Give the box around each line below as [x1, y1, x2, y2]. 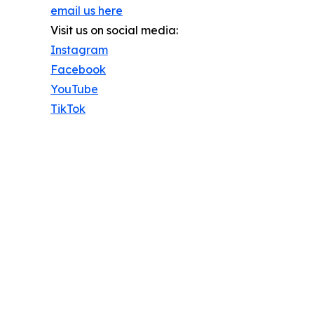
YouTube [50, 81, 98, 96]
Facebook [50, 62, 106, 76]
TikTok [50, 101, 86, 116]
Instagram [50, 42, 108, 57]
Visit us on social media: [50, 22, 178, 37]
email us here [50, 3, 123, 18]
